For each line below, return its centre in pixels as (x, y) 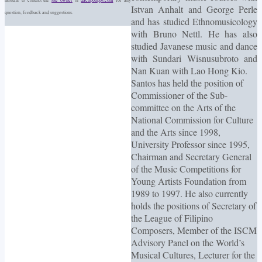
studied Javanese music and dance (194, 46)
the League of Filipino (172, 218)
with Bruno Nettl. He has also (194, 33)
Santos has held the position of (187, 82)
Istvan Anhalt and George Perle (194, 9)
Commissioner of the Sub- (179, 95)
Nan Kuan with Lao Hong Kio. (191, 70)
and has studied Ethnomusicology (194, 21)
